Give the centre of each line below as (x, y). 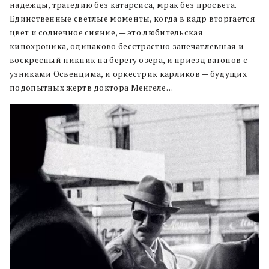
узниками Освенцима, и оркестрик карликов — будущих (128, 74)
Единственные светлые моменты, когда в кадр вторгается (132, 18)
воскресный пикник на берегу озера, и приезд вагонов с (128, 60)
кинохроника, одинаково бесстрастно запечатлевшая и (127, 46)
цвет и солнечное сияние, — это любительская (106, 32)
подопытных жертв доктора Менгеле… (91, 87)
